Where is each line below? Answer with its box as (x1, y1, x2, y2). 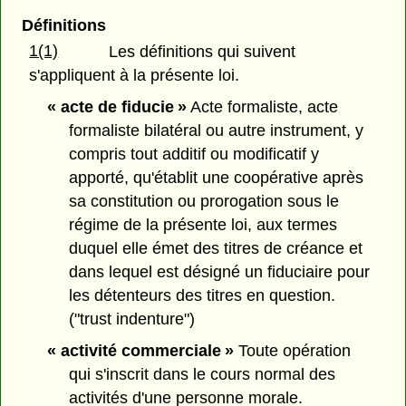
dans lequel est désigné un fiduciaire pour (69, 262, 371, 281)
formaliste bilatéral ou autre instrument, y (69, 121, 364, 140)
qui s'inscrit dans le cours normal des (69, 364, 336, 383)
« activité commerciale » (46, 341, 234, 360)
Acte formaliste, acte (186, 97, 338, 116)
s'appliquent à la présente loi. (29, 66, 240, 85)
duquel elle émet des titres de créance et (69, 238, 363, 257)
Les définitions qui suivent (109, 43, 296, 62)
